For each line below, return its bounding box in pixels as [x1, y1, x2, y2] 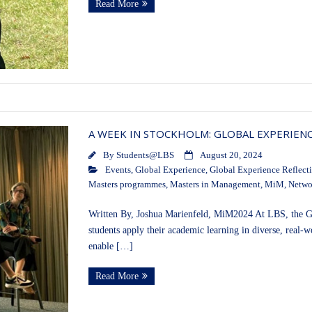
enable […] [88, 241, 133, 252]
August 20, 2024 [199, 150, 263, 161]
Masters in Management [169, 180, 260, 190]
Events [104, 165, 131, 175]
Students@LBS [116, 150, 174, 161]
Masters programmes [88, 180, 166, 190]
